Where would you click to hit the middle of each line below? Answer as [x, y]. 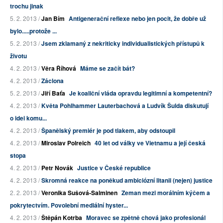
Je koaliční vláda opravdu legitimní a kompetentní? [141, 93]
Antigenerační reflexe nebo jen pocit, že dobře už [137, 19]
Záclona [53, 81]
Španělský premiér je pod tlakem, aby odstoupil [108, 131]
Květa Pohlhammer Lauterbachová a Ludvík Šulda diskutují [125, 106]
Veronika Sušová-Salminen [79, 193]
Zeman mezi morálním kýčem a [166, 193]
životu [18, 56]
